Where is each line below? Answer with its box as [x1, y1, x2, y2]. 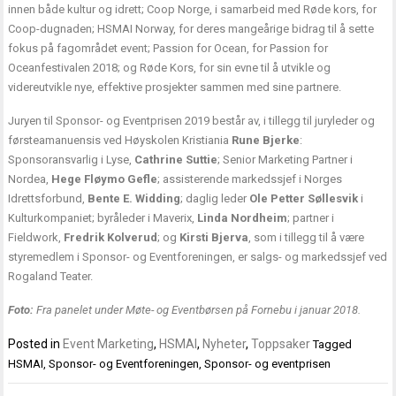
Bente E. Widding [88, 192, 181, 206]
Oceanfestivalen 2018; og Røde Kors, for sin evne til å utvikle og [8, 61, 331, 75]
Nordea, [8, 172, 52, 187]
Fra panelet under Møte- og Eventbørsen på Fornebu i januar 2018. [34, 303, 362, 317]
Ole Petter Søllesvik [249, 192, 359, 206]
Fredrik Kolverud [64, 231, 158, 245]
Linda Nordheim [197, 211, 288, 225]
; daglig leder [180, 192, 250, 206]
